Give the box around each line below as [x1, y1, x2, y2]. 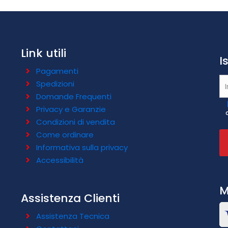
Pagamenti [36, 66, 78, 76]
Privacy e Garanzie [36, 104, 106, 115]
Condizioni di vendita [36, 117, 115, 127]
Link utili [20, 45, 66, 61]
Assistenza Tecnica [36, 211, 109, 221]
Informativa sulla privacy [36, 142, 128, 153]
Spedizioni [36, 78, 74, 89]
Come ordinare [36, 129, 94, 140]
